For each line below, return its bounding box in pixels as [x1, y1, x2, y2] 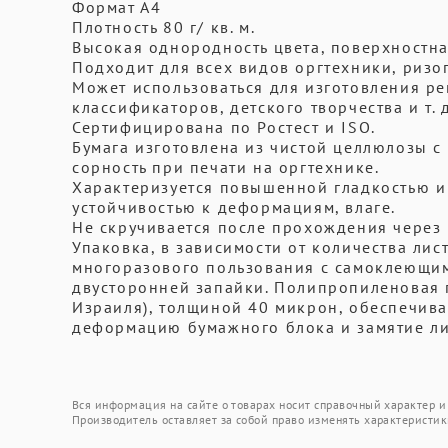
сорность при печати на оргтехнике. [72, 157, 380, 177]
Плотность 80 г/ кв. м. [72, 17, 256, 37]
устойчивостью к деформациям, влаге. [72, 197, 397, 217]
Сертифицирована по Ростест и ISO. [72, 117, 376, 137]
